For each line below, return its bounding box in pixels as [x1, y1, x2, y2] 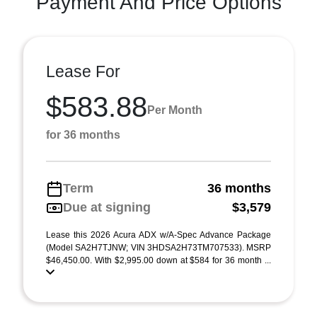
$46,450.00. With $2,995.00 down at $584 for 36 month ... [46, 255, 271, 265]
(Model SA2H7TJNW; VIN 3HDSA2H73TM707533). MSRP [46, 243, 271, 253]
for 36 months [46, 129, 120, 141]
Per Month [147, 103, 202, 116]
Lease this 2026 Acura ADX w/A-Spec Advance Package [46, 230, 271, 240]
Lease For [46, 62, 120, 81]
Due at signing [63, 200, 151, 214]
